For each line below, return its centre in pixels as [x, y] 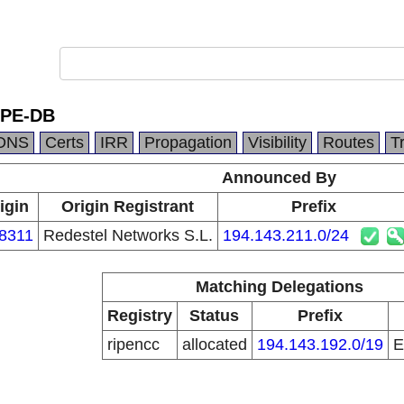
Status [214, 316]
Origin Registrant [128, 207]
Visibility [277, 142]
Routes [349, 142]
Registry [139, 316]
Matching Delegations [279, 287]
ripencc [133, 344]
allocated [214, 344]
